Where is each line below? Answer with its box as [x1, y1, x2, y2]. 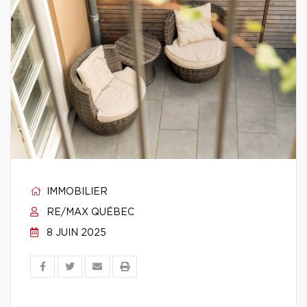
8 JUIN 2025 [44, 228, 106, 238]
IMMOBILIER [44, 187, 108, 197]
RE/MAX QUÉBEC [44, 208, 134, 217]
